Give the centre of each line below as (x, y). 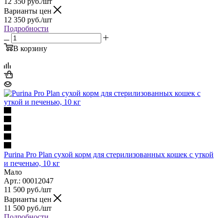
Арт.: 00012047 (29, 181)
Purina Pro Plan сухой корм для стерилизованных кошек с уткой (109, 154)
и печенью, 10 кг (32, 163)
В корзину (30, 48)
